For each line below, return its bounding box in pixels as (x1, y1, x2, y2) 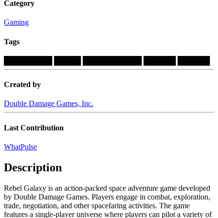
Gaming (4, 18, 29, 27)
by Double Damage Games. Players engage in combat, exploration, (4, 192, 210, 201)
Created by (4, 80, 41, 89)
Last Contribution (4, 123, 64, 132)
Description (4, 161, 62, 174)
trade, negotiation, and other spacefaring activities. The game (4, 201, 190, 210)
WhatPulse (4, 143, 37, 151)
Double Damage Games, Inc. (4, 99, 93, 108)
